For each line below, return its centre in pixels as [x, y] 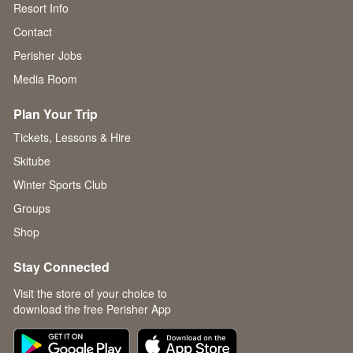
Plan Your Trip [56, 114]
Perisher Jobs [48, 56]
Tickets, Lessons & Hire [72, 137]
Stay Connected [61, 267]
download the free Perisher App [92, 309]
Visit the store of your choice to [90, 294]
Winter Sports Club [60, 185]
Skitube [32, 161]
